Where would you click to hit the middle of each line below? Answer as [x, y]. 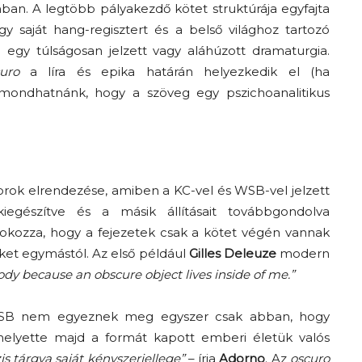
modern [303, 253]
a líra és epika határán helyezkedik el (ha [175, 71]
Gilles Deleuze [232, 253]
